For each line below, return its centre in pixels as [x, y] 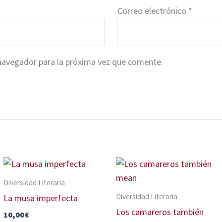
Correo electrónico [153, 10]
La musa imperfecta [40, 198]
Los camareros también [160, 212]
